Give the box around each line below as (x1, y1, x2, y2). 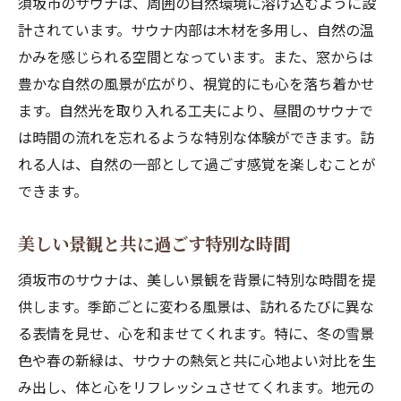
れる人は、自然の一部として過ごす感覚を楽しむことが (18, 153, 376, 175)
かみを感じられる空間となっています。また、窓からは (18, 46, 373, 67)
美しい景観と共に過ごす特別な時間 (18, 231, 290, 256)
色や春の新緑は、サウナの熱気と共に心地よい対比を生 (18, 349, 376, 371)
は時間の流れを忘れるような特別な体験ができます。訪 (18, 126, 374, 148)
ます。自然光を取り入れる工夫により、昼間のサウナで (18, 99, 373, 121)
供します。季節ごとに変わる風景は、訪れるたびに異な (18, 295, 374, 317)
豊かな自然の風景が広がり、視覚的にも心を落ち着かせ (18, 73, 375, 94)
